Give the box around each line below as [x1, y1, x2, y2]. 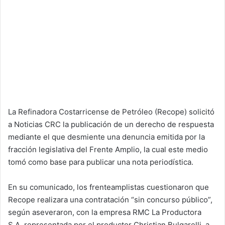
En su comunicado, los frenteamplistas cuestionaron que [8, 182, 209, 192]
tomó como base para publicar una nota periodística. [8, 157, 193, 167]
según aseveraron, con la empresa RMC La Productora [8, 207, 201, 217]
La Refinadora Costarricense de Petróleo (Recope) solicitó [8, 106, 214, 117]
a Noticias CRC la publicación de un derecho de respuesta [8, 119, 214, 129]
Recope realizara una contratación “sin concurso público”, [8, 194, 212, 204]
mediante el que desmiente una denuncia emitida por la [8, 132, 205, 142]
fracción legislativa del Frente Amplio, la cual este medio [8, 144, 208, 154]
